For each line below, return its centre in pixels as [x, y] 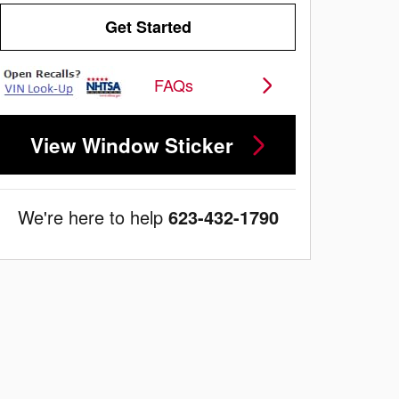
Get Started [148, 27]
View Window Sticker [131, 145]
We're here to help [90, 216]
